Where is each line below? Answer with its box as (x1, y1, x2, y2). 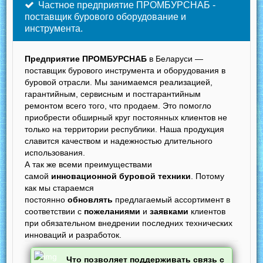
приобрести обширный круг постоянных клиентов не (25, 113, 228, 123)
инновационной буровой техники (51, 171, 191, 181)
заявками (150, 207, 189, 217)
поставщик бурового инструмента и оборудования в (25, 66, 226, 76)
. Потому (191, 171, 225, 181)
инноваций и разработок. (25, 230, 122, 240)
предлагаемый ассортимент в (113, 195, 231, 205)
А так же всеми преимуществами (25, 160, 153, 170)
